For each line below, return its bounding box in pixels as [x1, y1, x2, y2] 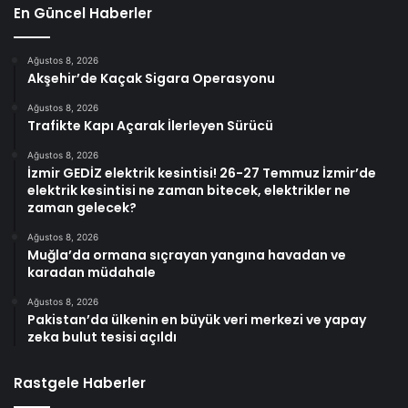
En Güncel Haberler [14, 4, 152, 24]
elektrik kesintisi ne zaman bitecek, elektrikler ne [27, 181, 351, 200]
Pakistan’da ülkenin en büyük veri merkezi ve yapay [27, 311, 366, 330]
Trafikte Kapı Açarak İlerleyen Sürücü [27, 117, 273, 136]
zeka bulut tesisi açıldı [27, 328, 177, 347]
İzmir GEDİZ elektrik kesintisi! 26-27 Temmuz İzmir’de [27, 164, 376, 183]
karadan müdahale [27, 263, 156, 282]
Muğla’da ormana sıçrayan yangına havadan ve [27, 246, 346, 265]
